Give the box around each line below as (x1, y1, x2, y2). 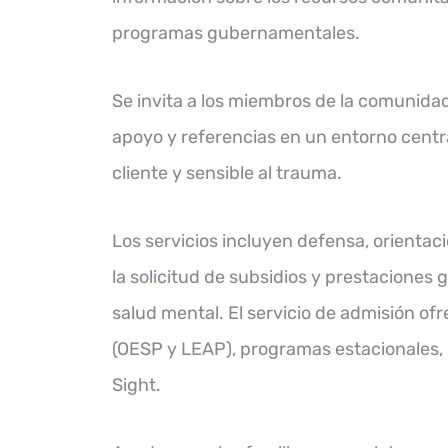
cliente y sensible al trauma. (112, 162, 342, 184)
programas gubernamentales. (112, 22, 360, 44)
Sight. (112, 374, 161, 396)
